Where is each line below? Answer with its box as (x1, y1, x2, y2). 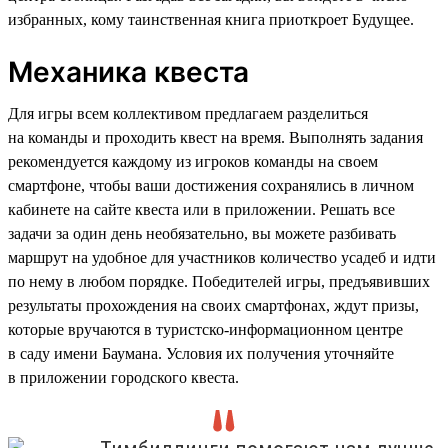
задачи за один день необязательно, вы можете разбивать (8, 224, 396, 242)
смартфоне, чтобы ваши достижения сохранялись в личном (8, 176, 414, 194)
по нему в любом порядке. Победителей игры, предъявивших (8, 272, 430, 290)
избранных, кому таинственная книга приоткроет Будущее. (8, 10, 414, 28)
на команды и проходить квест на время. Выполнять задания (8, 128, 423, 146)
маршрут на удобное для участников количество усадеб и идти (8, 248, 436, 266)
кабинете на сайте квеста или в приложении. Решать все (8, 200, 395, 218)
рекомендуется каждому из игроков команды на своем (8, 152, 378, 170)
